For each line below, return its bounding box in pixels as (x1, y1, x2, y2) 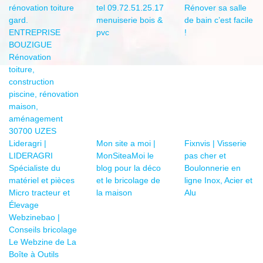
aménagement (9, 114, 63, 124)
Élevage (9, 200, 39, 210)
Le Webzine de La (9, 237, 76, 247)
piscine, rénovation (9, 89, 79, 99)
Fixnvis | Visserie (184, 139, 247, 149)
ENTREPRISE (9, 28, 60, 38)
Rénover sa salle (184, 3, 247, 13)
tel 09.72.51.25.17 (96, 3, 164, 13)
